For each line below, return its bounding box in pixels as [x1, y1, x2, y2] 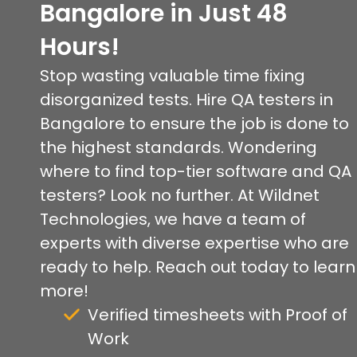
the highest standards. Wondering [40, 136, 317, 159]
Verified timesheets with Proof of [88, 304, 347, 327]
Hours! [40, 30, 120, 65]
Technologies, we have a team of [40, 208, 306, 231]
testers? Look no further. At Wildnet [40, 184, 320, 207]
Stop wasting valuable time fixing [40, 65, 305, 88]
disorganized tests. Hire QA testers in [40, 88, 333, 112]
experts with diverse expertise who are [40, 232, 349, 255]
